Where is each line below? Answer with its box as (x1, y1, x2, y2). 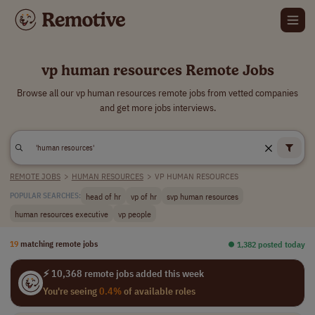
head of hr (86, 190, 121, 202)
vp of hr (131, 190, 157, 202)
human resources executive (15, 207, 108, 219)
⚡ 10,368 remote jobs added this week (42, 267, 204, 280)
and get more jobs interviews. (99, 101, 216, 114)
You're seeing (42, 285, 99, 297)
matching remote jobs (20, 238, 98, 249)
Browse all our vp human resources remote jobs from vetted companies (17, 86, 298, 99)
